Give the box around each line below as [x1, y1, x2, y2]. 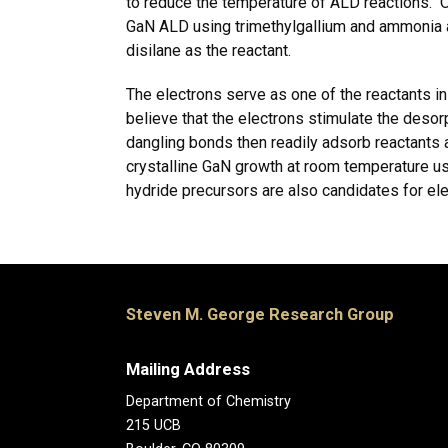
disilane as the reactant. [126, 41, 291, 60]
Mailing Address [126, 360, 254, 379]
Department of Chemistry [126, 393, 295, 410]
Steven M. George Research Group [126, 305, 394, 324]
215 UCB [126, 417, 185, 434]
